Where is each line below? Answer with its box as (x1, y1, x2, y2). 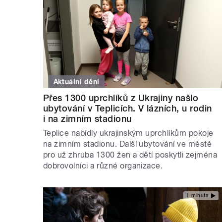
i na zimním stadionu (43, 113, 132, 124)
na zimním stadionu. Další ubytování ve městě (43, 139, 212, 149)
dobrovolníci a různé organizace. (43, 161, 163, 171)
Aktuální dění (53, 78, 100, 86)
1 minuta (186, 192, 209, 198)
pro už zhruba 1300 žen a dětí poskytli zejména (43, 150, 218, 160)
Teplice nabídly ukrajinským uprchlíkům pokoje (43, 128, 214, 138)
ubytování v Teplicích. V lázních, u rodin (43, 103, 212, 114)
